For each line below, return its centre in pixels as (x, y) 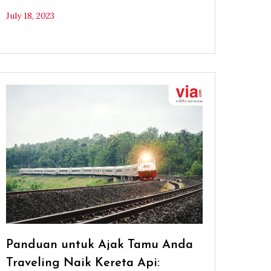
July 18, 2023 (31, 16)
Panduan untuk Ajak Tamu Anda (100, 245)
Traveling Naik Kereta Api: (83, 263)
